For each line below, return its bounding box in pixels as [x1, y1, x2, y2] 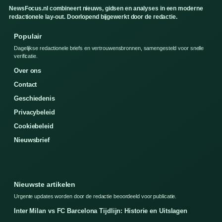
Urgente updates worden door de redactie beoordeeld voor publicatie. [14, 193, 177, 200]
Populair [14, 32, 42, 41]
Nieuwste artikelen [14, 180, 76, 189]
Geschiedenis [14, 95, 55, 103]
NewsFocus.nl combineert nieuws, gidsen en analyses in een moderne [9, 5, 203, 12]
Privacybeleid [14, 109, 55, 116]
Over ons [14, 67, 42, 75]
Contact [14, 81, 37, 89]
